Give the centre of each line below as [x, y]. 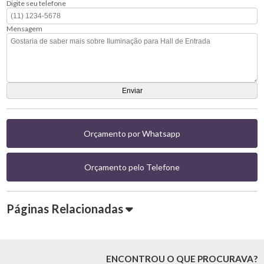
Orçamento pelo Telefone [132, 167]
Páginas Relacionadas [66, 209]
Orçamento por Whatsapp [132, 134]
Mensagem [25, 29]
